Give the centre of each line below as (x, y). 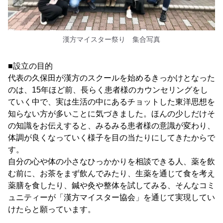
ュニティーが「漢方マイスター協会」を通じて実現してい (111, 197)
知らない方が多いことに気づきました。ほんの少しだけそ (111, 114)
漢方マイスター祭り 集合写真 (111, 39)
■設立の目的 (30, 66)
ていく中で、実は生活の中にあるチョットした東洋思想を (111, 102)
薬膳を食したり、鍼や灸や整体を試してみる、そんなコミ (111, 185)
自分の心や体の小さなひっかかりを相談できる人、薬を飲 (111, 162)
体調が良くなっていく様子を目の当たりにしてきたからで (111, 138)
